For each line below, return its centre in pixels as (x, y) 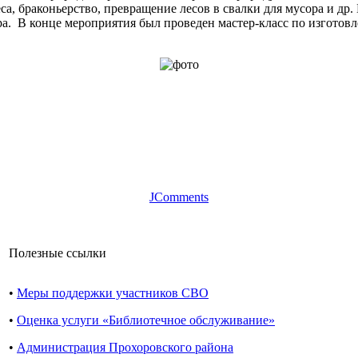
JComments (179, 197)
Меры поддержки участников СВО (113, 292)
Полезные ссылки (58, 253)
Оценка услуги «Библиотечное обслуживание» (146, 320)
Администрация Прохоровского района (125, 347)
